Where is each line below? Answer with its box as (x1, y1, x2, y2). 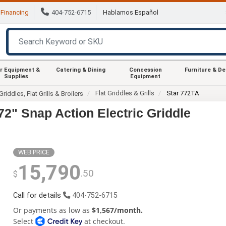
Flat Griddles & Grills (95, 89, 155, 97)
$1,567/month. (91, 205, 143, 215)
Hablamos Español (103, 9, 158, 17)
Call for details (13, 191, 63, 200)
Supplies (4, 73, 28, 80)
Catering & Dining (56, 66, 105, 73)
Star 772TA (166, 89, 199, 97)
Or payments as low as (13, 205, 92, 215)
